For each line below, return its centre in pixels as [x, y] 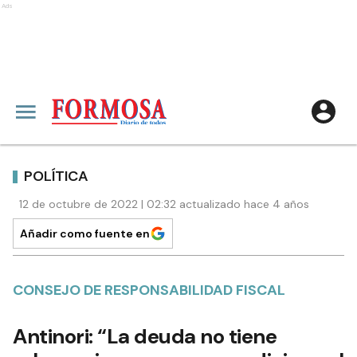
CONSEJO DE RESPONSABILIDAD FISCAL [149, 290]
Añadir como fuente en [85, 233]
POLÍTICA [56, 176]
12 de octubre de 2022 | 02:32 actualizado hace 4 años [164, 204]
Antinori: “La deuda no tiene [145, 336]
